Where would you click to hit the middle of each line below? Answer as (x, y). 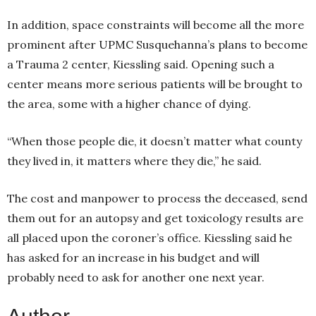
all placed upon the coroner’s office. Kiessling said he (150, 238)
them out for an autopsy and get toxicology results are (155, 218)
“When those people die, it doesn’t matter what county (154, 141)
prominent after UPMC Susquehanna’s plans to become (157, 45)
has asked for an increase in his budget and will (133, 258)
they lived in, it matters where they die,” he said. (136, 161)
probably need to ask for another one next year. (136, 278)
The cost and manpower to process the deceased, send (157, 199)
